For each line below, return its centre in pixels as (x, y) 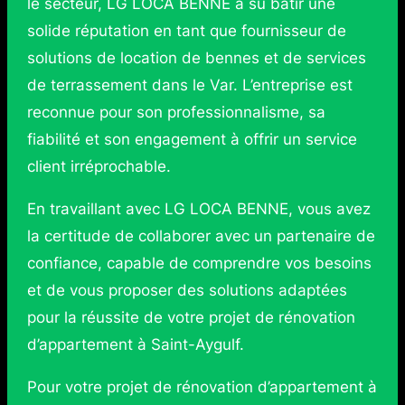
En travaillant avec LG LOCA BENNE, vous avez (198, 209)
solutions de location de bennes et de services (196, 58)
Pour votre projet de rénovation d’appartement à (202, 386)
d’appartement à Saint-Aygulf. (135, 345)
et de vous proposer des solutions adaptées (187, 291)
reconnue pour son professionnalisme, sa (176, 113)
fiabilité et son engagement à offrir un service (192, 140)
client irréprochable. (99, 167)
